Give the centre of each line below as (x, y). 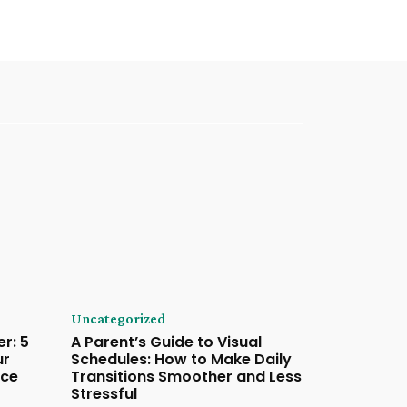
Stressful (104, 394)
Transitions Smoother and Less (186, 377)
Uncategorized (118, 319)
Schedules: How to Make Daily (181, 360)
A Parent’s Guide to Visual (166, 342)
